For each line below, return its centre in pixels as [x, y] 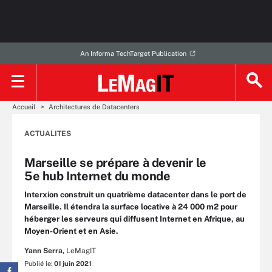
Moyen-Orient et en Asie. [71, 231]
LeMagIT [81, 251]
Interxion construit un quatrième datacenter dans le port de [135, 195]
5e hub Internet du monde [97, 176]
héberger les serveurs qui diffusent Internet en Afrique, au [134, 219]
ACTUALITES [48, 134]
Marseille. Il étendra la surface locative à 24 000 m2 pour [131, 207]
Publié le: [39, 263]
